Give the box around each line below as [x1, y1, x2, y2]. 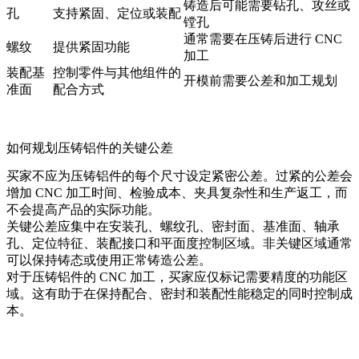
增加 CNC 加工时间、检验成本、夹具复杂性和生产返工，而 [6, 186, 348, 200]
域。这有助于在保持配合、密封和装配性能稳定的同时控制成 [6, 287, 353, 301]
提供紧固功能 [53, 40, 130, 54]
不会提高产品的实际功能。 [6, 203, 160, 217]
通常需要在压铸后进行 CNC [184, 32, 342, 46]
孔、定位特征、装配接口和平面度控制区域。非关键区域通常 [6, 236, 353, 251]
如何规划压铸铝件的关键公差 [6, 141, 173, 155]
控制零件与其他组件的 [53, 66, 181, 80]
